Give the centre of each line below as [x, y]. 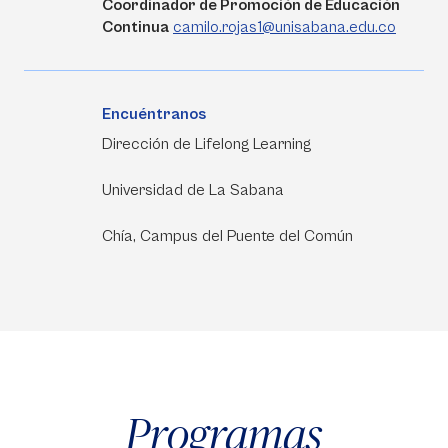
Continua [135, 27]
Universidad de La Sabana [193, 190]
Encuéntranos [154, 114]
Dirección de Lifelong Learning [208, 144]
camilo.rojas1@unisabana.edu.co [284, 27]
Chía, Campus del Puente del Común [227, 236]
